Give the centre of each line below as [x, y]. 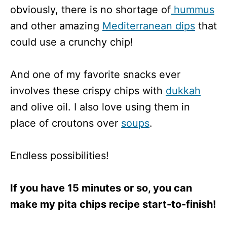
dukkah [183, 90]
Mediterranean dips [149, 26]
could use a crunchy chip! [72, 42]
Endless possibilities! [60, 155]
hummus [193, 9]
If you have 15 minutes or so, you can [101, 188]
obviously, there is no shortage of [90, 9]
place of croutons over [66, 123]
